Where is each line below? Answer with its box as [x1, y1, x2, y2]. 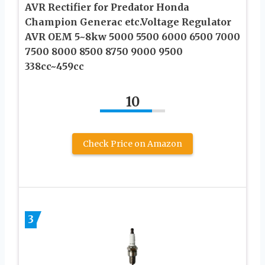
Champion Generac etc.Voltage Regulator [25, 16, 231, 28]
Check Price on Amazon [83, 138, 182, 150]
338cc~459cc [25, 60, 84, 73]
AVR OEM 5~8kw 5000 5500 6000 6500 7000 [25, 31, 240, 43]
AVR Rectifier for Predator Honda [25, 1, 189, 14]
